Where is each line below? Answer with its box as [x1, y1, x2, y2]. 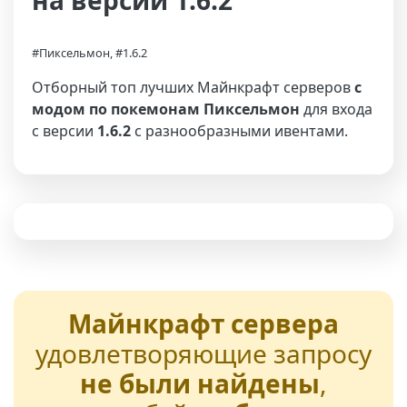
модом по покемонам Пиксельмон [32, 99, 300, 119]
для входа [300, 99, 372, 119]
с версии [32, 121, 97, 141]
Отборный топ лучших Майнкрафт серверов [32, 77, 354, 97]
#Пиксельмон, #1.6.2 [32, 45, 147, 61]
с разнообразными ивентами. [131, 121, 348, 141]
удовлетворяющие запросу [35, 336, 372, 371]
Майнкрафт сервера [68, 306, 339, 341]
